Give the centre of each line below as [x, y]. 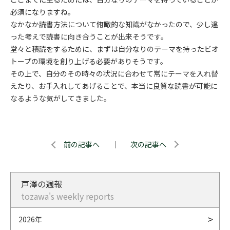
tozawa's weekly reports [68, 196]
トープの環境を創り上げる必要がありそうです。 [89, 61]
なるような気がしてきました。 [61, 98]
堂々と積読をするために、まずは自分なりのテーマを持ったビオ [114, 49]
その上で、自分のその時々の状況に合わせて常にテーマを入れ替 [114, 73]
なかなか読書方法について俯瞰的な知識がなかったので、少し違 [114, 24]
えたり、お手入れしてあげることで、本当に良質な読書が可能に [114, 86]
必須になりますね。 [43, 12]
